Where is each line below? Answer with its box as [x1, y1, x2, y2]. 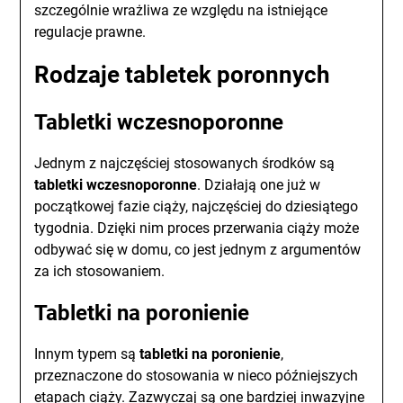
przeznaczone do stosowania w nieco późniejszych [34, 367, 359, 384]
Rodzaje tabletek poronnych [34, 61, 331, 88]
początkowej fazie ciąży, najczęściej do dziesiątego [34, 198, 359, 215]
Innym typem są [34, 345, 140, 363]
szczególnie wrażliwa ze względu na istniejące [34, 2, 328, 19]
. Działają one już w [197, 176, 321, 193]
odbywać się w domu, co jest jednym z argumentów [34, 241, 362, 258]
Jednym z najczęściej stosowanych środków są [34, 155, 336, 172]
